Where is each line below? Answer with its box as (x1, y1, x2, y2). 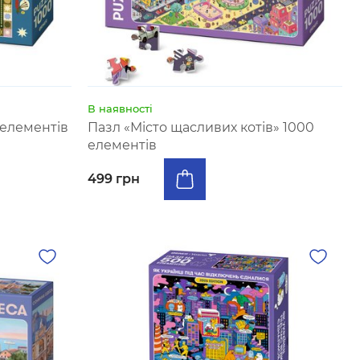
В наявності (88, 102, 153, 115)
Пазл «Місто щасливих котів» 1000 (88, 120, 315, 135)
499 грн (88, 171, 141, 186)
